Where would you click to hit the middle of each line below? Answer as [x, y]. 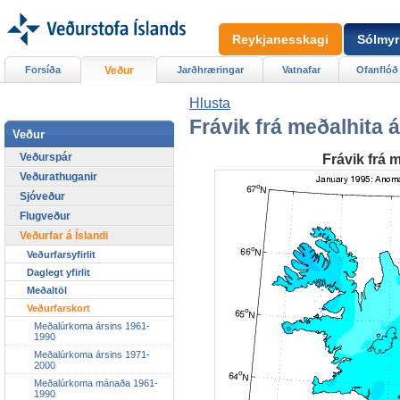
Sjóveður [42, 196]
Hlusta [210, 103]
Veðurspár [46, 157]
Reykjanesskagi [280, 39]
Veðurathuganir [58, 176]
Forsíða [43, 69]
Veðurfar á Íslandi [64, 235]
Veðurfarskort [58, 308]
